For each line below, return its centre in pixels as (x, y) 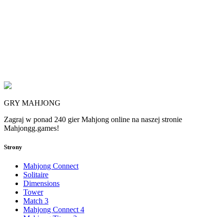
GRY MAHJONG (32, 103)
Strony (13, 147)
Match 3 (36, 201)
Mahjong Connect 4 (54, 210)
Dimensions (41, 184)
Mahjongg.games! (31, 128)
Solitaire (36, 175)
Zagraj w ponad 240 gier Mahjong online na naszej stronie (93, 119)
